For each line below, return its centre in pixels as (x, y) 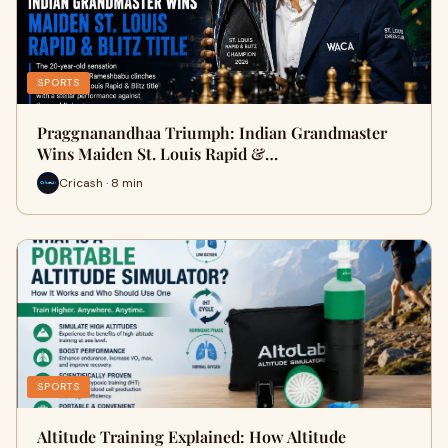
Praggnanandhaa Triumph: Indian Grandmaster (212, 132)
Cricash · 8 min (101, 182)
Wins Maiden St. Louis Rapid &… (157, 153)
